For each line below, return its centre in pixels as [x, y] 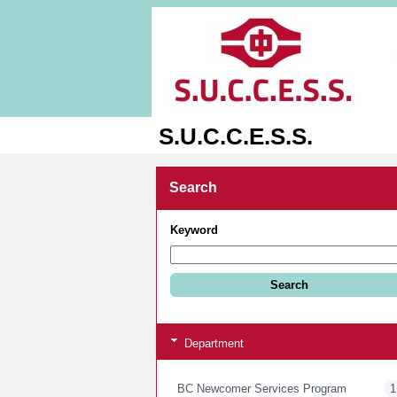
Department [212, 344]
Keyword [194, 230]
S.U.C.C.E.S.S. [235, 136]
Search [193, 187]
